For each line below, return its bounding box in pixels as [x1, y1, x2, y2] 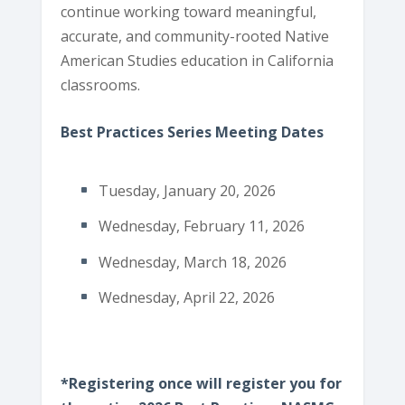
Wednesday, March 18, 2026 [99, 251, 287, 272]
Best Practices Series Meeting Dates [61, 122, 325, 143]
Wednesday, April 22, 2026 [99, 287, 276, 307]
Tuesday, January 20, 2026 [99, 181, 277, 202]
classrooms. [61, 74, 141, 95]
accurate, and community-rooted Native [61, 25, 330, 46]
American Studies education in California [61, 50, 334, 71]
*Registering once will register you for [61, 373, 343, 394]
